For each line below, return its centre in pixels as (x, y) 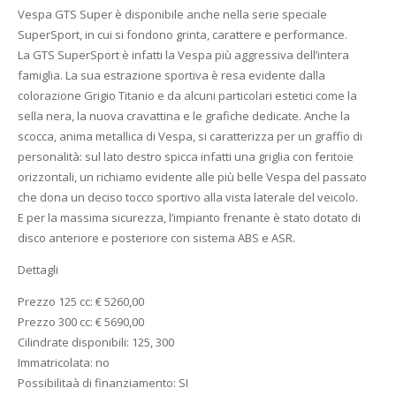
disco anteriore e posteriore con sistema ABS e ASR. (156, 237)
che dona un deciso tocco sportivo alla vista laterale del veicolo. (187, 197)
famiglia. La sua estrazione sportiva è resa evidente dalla (171, 75)
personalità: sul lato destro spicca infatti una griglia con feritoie (185, 156)
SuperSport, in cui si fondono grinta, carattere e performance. (182, 34)
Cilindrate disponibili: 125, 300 (95, 342)
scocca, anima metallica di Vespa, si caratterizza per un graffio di (190, 136)
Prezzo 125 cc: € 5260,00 (80, 301)
